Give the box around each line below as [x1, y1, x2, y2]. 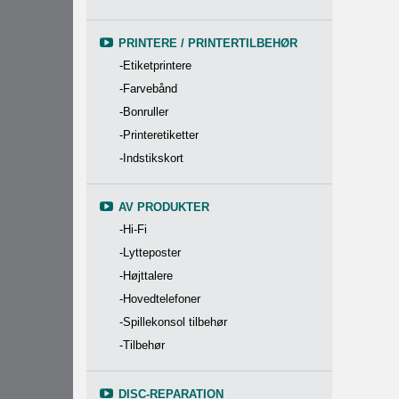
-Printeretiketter [119, 128, 199, 142]
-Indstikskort [119, 151, 183, 165]
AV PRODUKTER [118, 200, 209, 214]
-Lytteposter [119, 246, 181, 259]
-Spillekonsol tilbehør [119, 315, 227, 329]
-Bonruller [119, 105, 168, 118]
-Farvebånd [119, 82, 177, 95]
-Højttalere [119, 269, 173, 282]
